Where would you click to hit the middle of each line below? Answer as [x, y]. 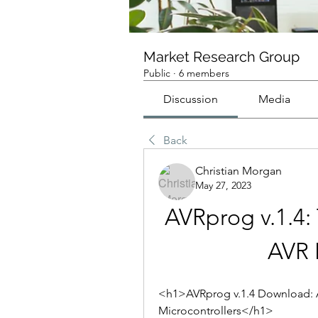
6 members [204, 73]
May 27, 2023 [223, 185]
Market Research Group [221, 57]
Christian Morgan [238, 171]
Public [157, 73]
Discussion [191, 99]
